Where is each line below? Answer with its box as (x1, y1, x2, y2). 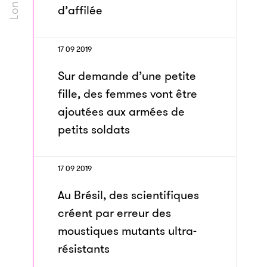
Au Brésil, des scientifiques (58, 187, 199, 203)
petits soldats (58, 121, 130, 138)
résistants (58, 240, 110, 257)
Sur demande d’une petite (58, 67, 196, 84)
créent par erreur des (58, 204, 171, 221)
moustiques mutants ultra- (58, 222, 197, 239)
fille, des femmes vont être (58, 85, 197, 102)
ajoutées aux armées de (58, 103, 185, 120)
